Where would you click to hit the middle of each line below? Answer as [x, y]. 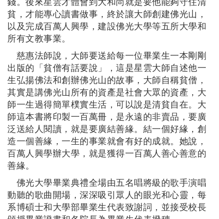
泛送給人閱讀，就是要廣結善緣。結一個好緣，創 [107, 129]
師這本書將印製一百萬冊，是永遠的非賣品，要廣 [107, 117]
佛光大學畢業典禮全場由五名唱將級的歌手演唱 [107, 183]
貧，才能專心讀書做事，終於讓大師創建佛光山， [107, 14]
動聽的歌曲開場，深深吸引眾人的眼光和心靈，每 [107, 195]
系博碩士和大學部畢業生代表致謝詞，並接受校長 [107, 207]
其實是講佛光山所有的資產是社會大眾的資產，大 [107, 92]
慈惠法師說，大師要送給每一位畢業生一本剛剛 [107, 55]
